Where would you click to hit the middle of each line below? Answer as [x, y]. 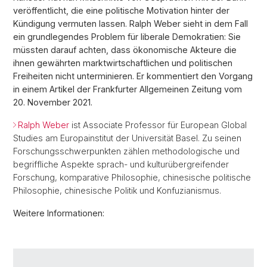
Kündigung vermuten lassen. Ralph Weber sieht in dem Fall [131, 23]
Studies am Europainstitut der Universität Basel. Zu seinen [127, 138]
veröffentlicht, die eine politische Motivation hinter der [121, 10]
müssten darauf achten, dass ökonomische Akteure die [125, 49]
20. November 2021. [53, 102]
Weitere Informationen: [59, 213]
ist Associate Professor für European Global [158, 125]
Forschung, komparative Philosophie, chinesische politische [132, 177]
